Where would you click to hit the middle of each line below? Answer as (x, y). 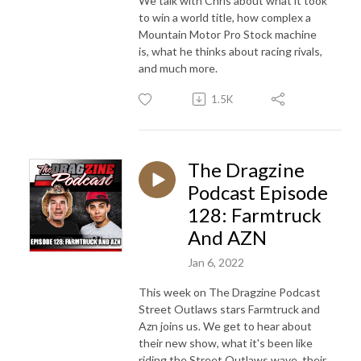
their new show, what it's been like (226, 342)
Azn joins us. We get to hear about (225, 326)
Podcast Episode (258, 192)
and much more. (178, 68)
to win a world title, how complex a (225, 17)
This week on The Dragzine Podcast (230, 292)
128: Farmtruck (255, 214)
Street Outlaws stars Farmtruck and (229, 309)
